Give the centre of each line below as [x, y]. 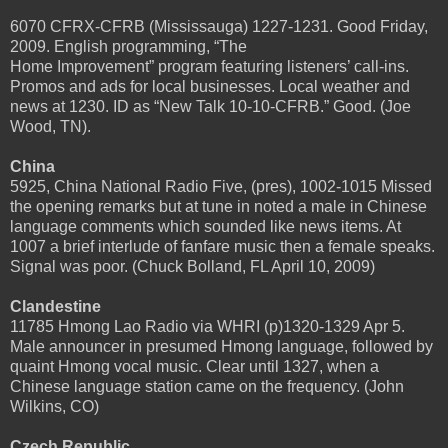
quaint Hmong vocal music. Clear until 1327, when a [194, 366]
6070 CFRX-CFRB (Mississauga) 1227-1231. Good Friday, [219, 26]
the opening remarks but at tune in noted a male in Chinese [218, 206]
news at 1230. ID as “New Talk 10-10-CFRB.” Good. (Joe [210, 106]
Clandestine [55, 306]
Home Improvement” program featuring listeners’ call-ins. [209, 66]
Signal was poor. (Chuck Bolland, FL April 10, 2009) [192, 266]
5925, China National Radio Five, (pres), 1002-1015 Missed [221, 186]
